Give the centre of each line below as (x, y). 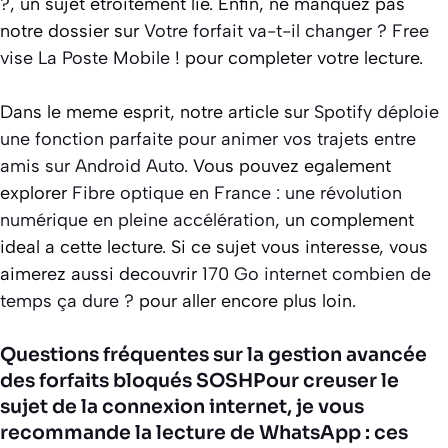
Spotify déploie (376, 111)
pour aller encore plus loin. (245, 300)
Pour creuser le (326, 380)
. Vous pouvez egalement (287, 165)
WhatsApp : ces (333, 432)
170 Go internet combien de (316, 273)
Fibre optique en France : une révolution (237, 192)
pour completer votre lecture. (301, 57)
